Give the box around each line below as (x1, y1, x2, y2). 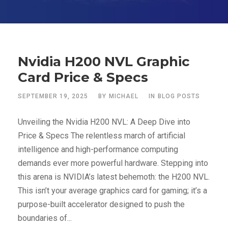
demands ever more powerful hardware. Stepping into (18, 158, 208, 168)
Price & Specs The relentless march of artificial (18, 131, 185, 140)
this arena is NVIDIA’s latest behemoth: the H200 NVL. (18, 172, 210, 182)
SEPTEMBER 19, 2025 (18, 93, 88, 100)
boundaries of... (18, 213, 72, 223)
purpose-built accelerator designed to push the (18, 199, 185, 209)
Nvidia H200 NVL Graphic (18, 53, 190, 70)
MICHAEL (109, 93, 138, 100)
